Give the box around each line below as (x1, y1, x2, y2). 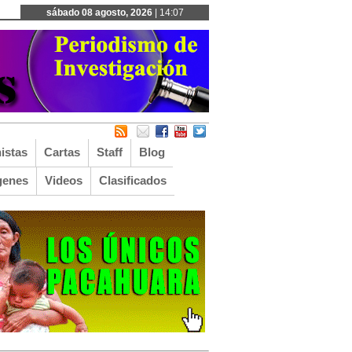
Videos (45, 174, 82, 187)
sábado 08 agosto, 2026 (46, 7, 152, 18)
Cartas (44, 145, 80, 159)
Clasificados (99, 174, 167, 187)
